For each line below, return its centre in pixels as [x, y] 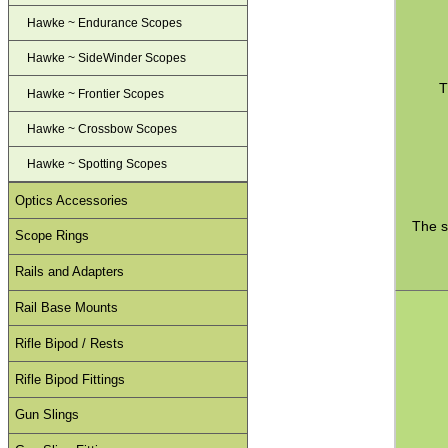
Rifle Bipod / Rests [70, 343]
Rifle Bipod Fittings [70, 379]
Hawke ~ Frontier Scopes [96, 93]
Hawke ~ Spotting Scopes [97, 164]
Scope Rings [52, 236]
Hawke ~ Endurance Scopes [105, 23]
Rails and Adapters [70, 272]
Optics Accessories [72, 200]
